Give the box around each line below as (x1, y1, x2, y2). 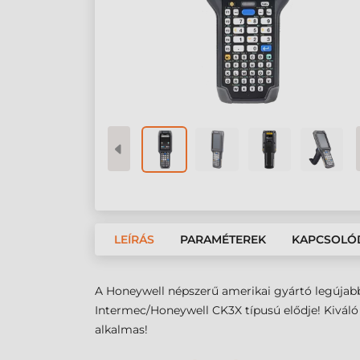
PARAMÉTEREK (180, 232, 266, 247)
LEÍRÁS (114, 232, 154, 247)
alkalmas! (95, 322, 148, 337)
